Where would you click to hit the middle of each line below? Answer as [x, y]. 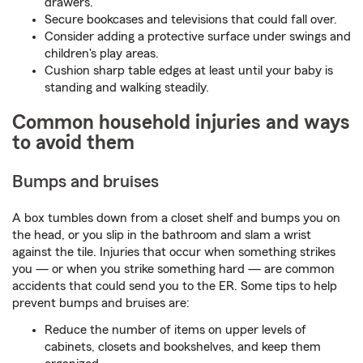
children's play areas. [102, 54]
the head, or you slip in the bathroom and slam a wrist [162, 235]
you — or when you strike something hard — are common [173, 269]
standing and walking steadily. [127, 88]
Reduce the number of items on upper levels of [175, 330]
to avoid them [73, 143]
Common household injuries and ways [181, 123]
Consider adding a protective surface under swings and [198, 37]
